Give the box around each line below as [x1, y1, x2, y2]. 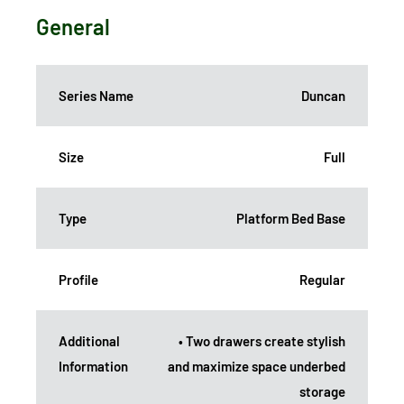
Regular [299, 271, 345, 289]
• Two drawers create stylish [179, 333, 345, 350]
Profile [59, 271, 98, 289]
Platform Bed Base [236, 210, 345, 227]
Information [59, 358, 128, 375]
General [36, 14, 110, 41]
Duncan [301, 87, 345, 105]
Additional [59, 333, 120, 350]
